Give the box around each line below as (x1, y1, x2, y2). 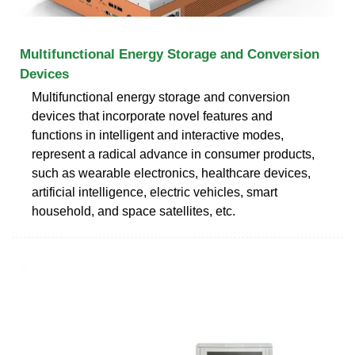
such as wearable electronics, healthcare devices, (32, 166, 311, 180)
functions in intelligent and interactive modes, (32, 128, 284, 142)
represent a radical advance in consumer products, (32, 147, 315, 161)
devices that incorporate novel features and (32, 109, 273, 123)
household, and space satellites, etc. (32, 204, 235, 218)
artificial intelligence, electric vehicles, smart (32, 185, 277, 199)
